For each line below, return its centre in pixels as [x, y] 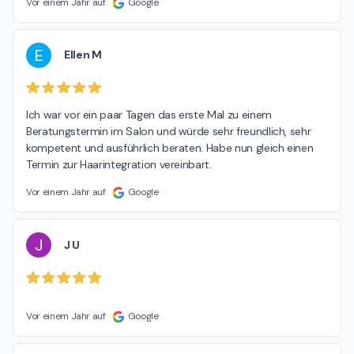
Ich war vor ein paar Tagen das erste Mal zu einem [149, 115]
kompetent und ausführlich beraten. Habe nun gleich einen [170, 148]
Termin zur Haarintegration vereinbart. [119, 165]
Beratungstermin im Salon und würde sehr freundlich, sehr [169, 132]
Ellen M [83, 55]
